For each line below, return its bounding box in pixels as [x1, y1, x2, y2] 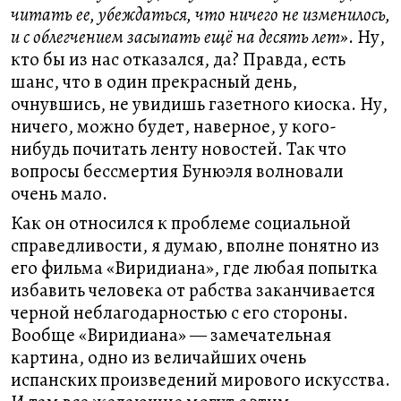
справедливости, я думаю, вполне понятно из [11, 233, 380, 258]
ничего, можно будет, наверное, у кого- [11, 114, 337, 139]
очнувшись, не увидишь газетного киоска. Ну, [11, 91, 388, 116]
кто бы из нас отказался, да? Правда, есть [11, 47, 346, 72]
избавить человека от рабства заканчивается [11, 277, 375, 303]
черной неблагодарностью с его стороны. [11, 300, 348, 325]
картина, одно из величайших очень [11, 345, 306, 370]
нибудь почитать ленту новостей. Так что [11, 136, 346, 161]
